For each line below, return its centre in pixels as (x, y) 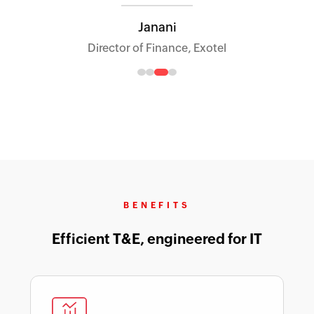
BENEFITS (157, 205)
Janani (157, 27)
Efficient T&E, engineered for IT (157, 238)
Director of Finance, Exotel (157, 48)
